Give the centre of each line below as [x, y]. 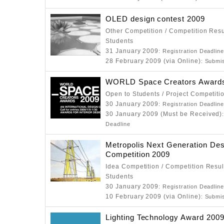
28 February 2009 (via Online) [153, 61]
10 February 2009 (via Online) [153, 196]
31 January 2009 [132, 51]
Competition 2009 [138, 154]
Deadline [118, 124]
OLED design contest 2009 [155, 19]
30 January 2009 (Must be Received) [164, 114]
